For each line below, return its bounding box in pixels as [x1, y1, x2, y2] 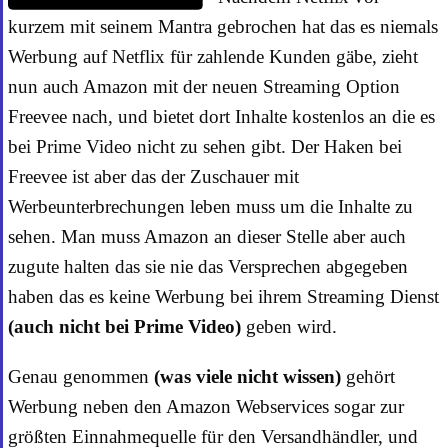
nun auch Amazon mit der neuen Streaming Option [8, 75, 400, 97]
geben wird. [241, 315, 337, 337]
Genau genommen [8, 365, 154, 387]
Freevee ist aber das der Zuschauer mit [8, 165, 299, 187]
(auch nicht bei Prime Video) [8, 315, 241, 337]
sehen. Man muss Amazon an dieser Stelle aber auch [8, 225, 406, 247]
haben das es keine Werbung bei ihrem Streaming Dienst [8, 285, 439, 307]
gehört [341, 365, 395, 387]
